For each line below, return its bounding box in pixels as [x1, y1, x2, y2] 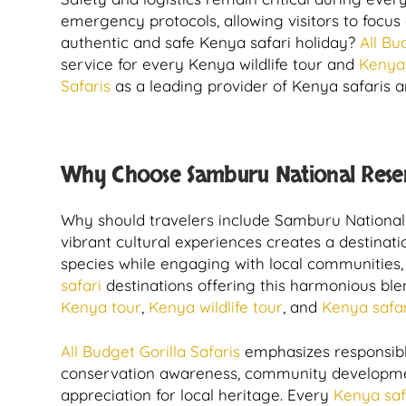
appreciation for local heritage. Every [61, 385, 333, 404]
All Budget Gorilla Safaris [61, 342, 240, 361]
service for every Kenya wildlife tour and [61, 54, 359, 73]
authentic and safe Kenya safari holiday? [61, 33, 360, 52]
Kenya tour [61, 297, 141, 316]
